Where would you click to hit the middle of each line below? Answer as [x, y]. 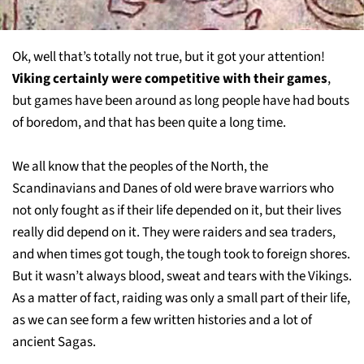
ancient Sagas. [54, 342]
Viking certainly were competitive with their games [170, 78]
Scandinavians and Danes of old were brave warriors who [173, 188]
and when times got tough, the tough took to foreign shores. [181, 254]
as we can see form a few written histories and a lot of [162, 320]
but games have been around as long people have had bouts [181, 100]
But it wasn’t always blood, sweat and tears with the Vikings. [182, 276]
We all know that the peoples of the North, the [140, 166]
